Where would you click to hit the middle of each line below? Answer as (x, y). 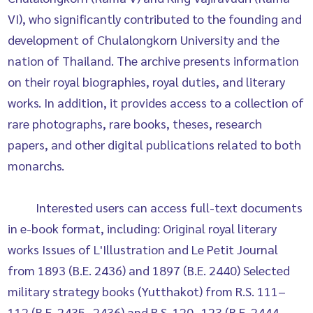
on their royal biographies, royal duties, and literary (147, 81)
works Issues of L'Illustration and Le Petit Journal (143, 249)
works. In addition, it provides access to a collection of (156, 102)
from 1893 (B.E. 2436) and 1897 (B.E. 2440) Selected (149, 270)
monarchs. (36, 165)
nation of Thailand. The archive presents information (154, 60)
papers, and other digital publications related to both (155, 144)
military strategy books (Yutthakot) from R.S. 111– (147, 291)
